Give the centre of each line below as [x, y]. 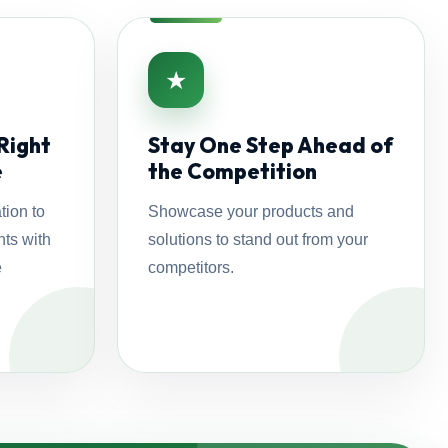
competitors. [190, 267]
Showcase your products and [250, 211]
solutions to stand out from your [257, 239]
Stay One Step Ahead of [270, 145]
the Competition [232, 171]
